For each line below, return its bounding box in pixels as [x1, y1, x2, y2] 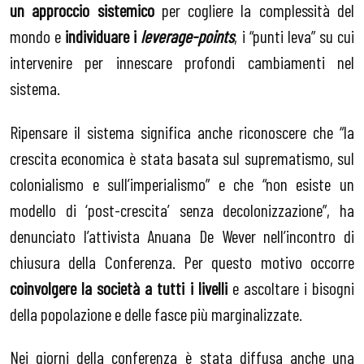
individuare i [65, 25, 141, 46]
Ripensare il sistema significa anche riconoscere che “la [10, 120, 354, 142]
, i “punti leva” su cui [234, 25, 355, 46]
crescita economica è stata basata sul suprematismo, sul [10, 146, 354, 168]
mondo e [10, 25, 66, 46]
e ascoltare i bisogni [227, 276, 355, 298]
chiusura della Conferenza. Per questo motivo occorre [10, 250, 354, 272]
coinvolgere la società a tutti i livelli [10, 276, 227, 298]
